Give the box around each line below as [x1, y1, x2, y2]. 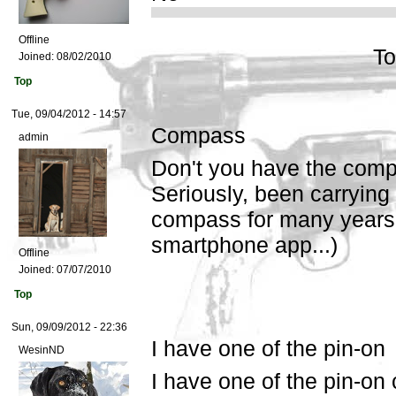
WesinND [19, 344, 65, 357]
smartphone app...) [151, 232, 338, 258]
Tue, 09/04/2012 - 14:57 [11, 108, 126, 121]
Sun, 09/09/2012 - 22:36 [11, 321, 127, 334]
